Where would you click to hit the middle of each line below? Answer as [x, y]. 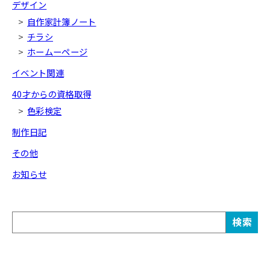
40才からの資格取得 [52, 93]
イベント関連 [38, 72]
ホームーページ [58, 51]
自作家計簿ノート [62, 21]
